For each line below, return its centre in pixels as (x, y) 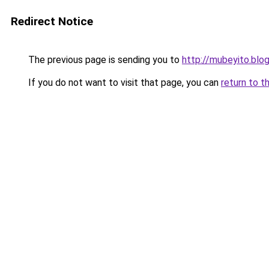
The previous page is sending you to (104, 60)
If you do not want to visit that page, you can (123, 83)
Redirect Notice (52, 21)
